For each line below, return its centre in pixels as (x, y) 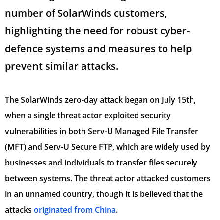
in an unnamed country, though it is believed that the (104, 194)
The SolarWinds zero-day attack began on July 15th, (100, 100)
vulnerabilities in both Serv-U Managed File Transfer (102, 131)
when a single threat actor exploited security (88, 116)
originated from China (75, 210)
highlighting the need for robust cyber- (97, 30)
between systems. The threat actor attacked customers (108, 179)
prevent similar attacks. (62, 66)
